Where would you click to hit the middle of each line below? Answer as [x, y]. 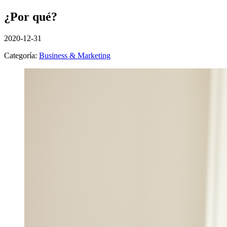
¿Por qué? [31, 16]
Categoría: [22, 55]
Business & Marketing [75, 55]
